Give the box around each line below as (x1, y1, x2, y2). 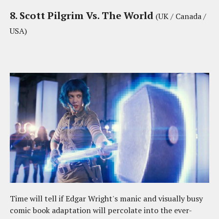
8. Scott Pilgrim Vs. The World (10, 9, 153, 22)
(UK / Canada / (153, 11, 206, 22)
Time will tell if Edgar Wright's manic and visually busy (10, 193, 203, 204)
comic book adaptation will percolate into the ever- (10, 204, 192, 216)
